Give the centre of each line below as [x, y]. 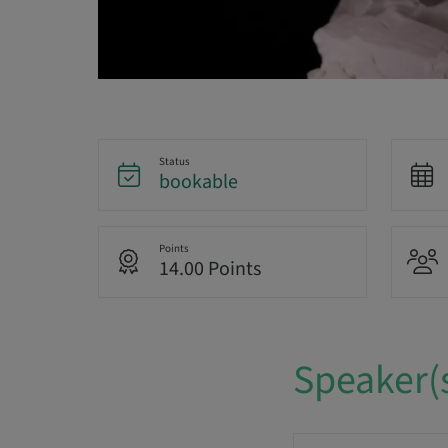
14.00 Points [209, 269]
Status [174, 162]
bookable [198, 182]
